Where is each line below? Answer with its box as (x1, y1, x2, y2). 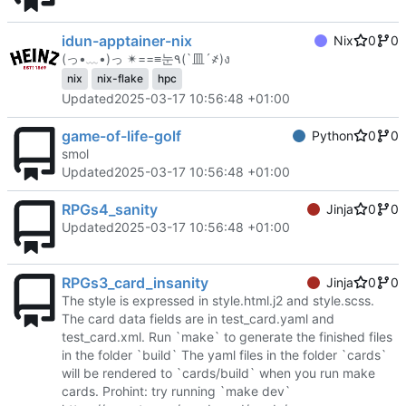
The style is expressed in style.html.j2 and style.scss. (62, 292, 374, 308)
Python (312, 127, 353, 143)
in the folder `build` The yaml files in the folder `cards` (62, 346, 387, 362)
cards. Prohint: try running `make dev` (62, 382, 291, 399)
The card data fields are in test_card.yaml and (62, 310, 334, 326)
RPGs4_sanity (62, 199, 158, 218)
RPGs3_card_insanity (62, 273, 208, 292)
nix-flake (97, 71, 143, 85)
